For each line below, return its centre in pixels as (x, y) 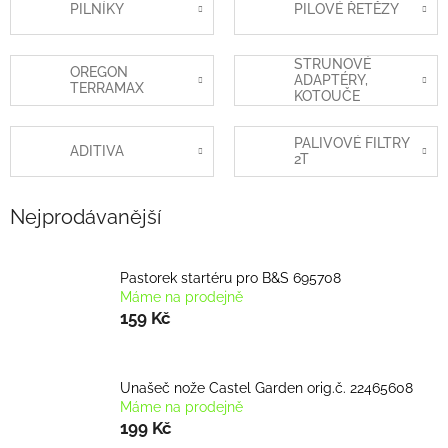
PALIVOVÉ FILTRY (351, 143)
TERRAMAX (107, 88)
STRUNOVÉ (332, 64)
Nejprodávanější (85, 216)
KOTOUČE (327, 96)
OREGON (99, 72)
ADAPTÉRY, (331, 80)
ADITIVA (97, 151)
